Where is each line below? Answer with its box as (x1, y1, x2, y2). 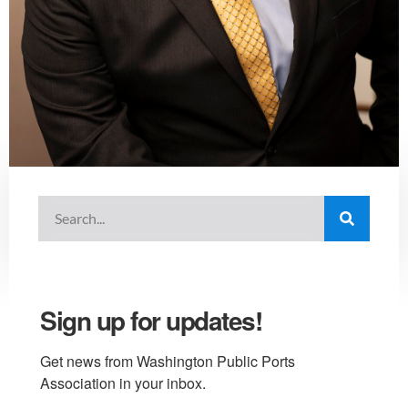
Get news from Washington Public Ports (40, 350, 295, 372)
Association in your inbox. (40, 372, 206, 393)
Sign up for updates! (40, 301, 261, 339)
